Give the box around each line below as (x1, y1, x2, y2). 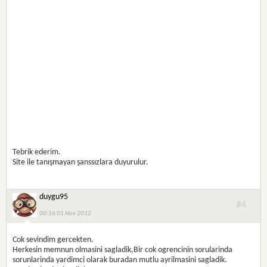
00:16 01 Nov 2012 (39, 210, 92, 217)
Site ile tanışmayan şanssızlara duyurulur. (13, 158, 149, 167)
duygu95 (39, 193, 69, 201)
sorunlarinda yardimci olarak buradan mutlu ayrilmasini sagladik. (13, 256, 228, 265)
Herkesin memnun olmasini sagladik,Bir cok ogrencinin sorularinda (13, 246, 233, 254)
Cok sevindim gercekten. (13, 235, 94, 244)
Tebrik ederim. (13, 148, 61, 157)
